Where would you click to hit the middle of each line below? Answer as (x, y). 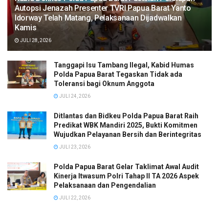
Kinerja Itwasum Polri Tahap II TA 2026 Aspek (126, 176)
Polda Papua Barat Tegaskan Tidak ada (118, 74)
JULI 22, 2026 (74, 198)
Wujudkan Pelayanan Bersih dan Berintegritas (128, 134)
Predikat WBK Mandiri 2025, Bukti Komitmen (126, 125)
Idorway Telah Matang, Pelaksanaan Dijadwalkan (98, 18)
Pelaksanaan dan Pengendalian (105, 185)
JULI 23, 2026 (74, 147)
